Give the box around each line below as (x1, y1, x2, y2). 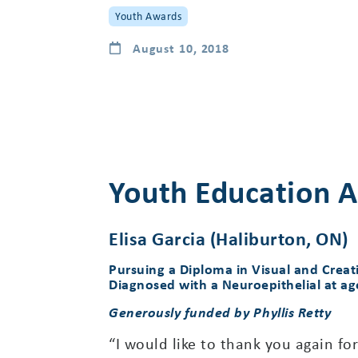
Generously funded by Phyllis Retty (109, 301, 331, 321)
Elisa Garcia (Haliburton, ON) (109, 225, 348, 251)
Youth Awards (115, 7, 181, 23)
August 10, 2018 (132, 39, 230, 58)
